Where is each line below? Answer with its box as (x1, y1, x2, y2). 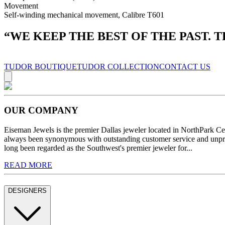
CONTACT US (159, 62, 210, 71)
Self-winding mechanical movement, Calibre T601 (4, 10, 164, 19)
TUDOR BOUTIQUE (4, 62, 77, 71)
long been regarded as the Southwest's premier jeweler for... (4, 144, 192, 153)
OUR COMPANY (4, 105, 78, 116)
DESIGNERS (8, 186, 47, 194)
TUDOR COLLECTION (77, 62, 159, 71)
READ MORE (4, 161, 52, 170)
